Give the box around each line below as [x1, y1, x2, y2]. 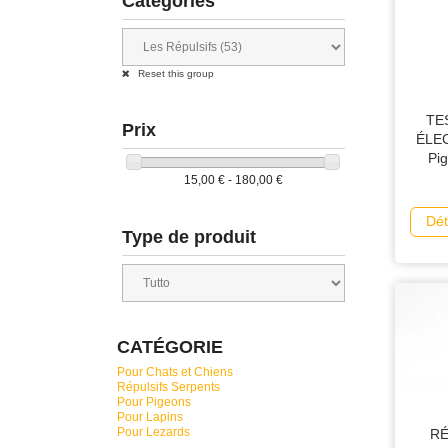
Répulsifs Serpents [117, 379, 220, 394]
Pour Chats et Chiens [117, 364, 233, 379]
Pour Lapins [117, 409, 183, 424]
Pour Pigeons [117, 394, 191, 409]
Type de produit [122, 226, 256, 247]
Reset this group [135, 68, 214, 79]
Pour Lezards [117, 424, 190, 439]
